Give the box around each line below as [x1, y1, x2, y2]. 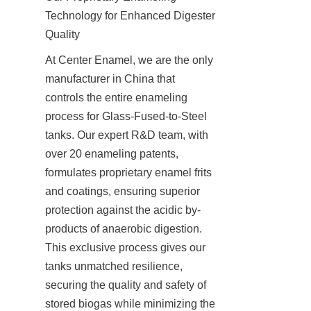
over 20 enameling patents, [45, 147, 178, 160]
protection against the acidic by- [45, 203, 201, 216]
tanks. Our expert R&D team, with [45, 128, 208, 141]
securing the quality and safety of [45, 278, 206, 291]
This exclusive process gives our [45, 241, 205, 253]
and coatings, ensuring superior [45, 185, 200, 197]
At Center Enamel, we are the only [45, 53, 213, 66]
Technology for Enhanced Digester [45, 9, 215, 22]
